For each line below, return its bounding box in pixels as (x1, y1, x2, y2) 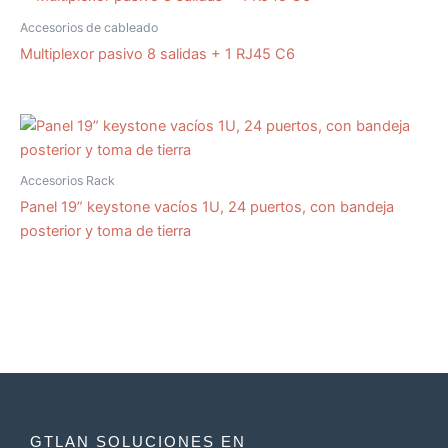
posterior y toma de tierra (20, 222, 191, 241)
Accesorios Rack (20, 173, 115, 189)
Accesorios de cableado (20, 20, 158, 36)
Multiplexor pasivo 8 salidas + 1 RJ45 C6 (20, 45, 295, 64)
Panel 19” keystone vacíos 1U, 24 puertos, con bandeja (20, 198, 394, 217)
